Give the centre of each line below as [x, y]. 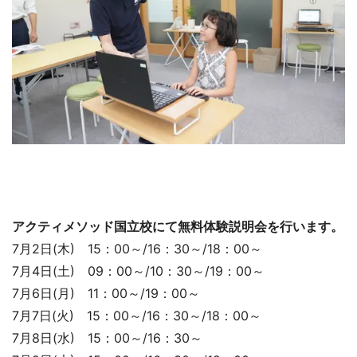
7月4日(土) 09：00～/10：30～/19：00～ [138, 271]
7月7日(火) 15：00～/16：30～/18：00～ [137, 316]
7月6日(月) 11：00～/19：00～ [106, 294]
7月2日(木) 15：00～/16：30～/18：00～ [137, 249]
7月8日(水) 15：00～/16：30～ [107, 338]
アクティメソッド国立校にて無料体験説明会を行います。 [178, 227]
